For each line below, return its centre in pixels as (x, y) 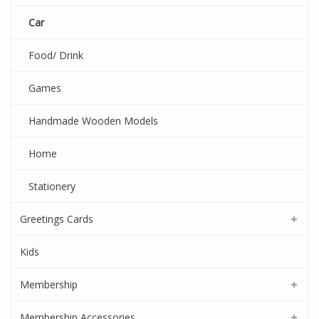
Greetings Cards (57, 219)
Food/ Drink (56, 55)
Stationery (52, 186)
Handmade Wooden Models (93, 121)
